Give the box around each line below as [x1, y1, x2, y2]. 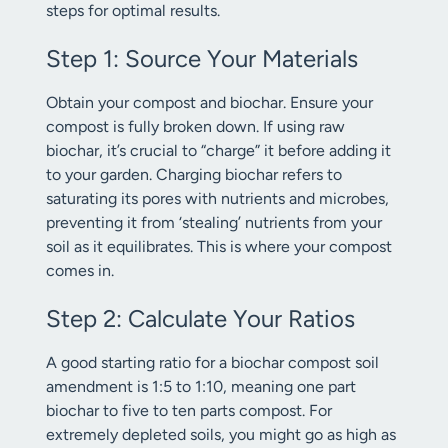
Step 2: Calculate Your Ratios [46, 304, 355, 333]
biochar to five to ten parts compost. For [46, 401, 332, 420]
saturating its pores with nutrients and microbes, [46, 189, 389, 208]
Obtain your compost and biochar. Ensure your [46, 93, 373, 112]
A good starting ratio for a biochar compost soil [46, 353, 379, 372]
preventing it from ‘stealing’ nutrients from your [46, 213, 382, 232]
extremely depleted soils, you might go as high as [46, 425, 396, 444]
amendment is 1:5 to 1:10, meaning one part [46, 377, 356, 396]
